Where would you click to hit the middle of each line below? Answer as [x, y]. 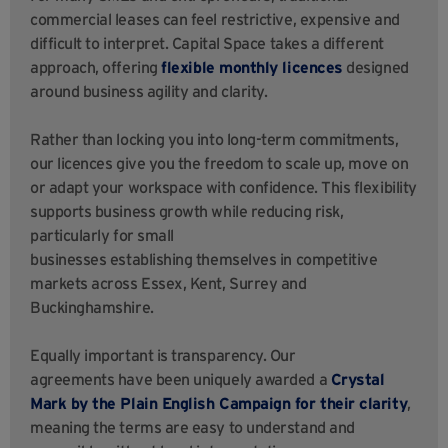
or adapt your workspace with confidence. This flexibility [223, 187]
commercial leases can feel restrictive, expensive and [215, 19]
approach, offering [96, 67]
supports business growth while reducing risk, [187, 211]
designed [375, 67]
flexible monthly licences [252, 67]
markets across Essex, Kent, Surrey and [168, 283]
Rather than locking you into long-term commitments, [214, 139]
